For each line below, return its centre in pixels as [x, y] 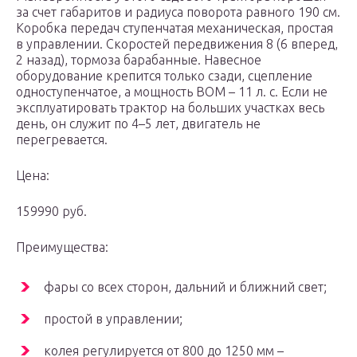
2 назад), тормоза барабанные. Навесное [139, 60]
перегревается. [62, 140]
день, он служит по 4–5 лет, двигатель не [138, 124]
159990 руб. [51, 212]
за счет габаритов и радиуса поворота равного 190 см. [178, 12]
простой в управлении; [113, 319]
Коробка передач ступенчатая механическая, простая [175, 28]
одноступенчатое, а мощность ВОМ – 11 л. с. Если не [172, 92]
